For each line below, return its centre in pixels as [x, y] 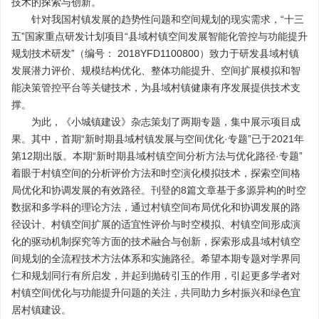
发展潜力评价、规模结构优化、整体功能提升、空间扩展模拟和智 [156, 70]
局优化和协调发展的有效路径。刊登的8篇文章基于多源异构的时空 [159, 190]
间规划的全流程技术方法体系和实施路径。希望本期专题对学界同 [156, 258]
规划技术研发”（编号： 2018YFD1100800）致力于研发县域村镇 [155, 53]
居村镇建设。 [41, 310]
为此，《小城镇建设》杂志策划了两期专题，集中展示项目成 [166, 122]
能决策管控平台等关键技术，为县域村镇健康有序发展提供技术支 [156, 88]
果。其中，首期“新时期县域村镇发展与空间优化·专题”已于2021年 [158, 139]
